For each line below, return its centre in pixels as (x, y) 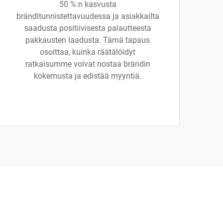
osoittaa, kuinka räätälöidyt (88, 52)
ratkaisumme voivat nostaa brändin (88, 64)
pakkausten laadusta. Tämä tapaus (88, 40)
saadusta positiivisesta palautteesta (88, 28)
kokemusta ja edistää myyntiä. (88, 76)
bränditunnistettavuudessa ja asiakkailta (88, 16)
